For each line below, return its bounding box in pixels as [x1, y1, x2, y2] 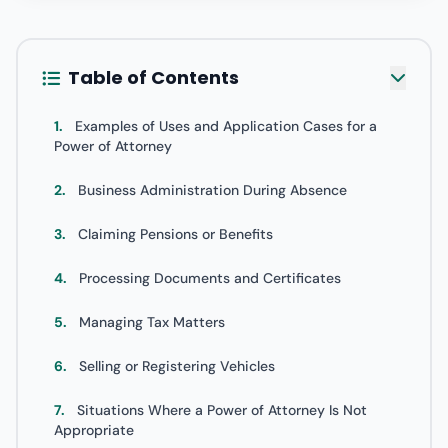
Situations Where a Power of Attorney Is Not [73, 401, 367, 419]
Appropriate [54, 421, 138, 439]
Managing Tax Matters [75, 313, 229, 331]
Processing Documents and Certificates [75, 269, 345, 287]
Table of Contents [68, 65, 239, 90]
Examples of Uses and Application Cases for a [71, 117, 377, 135]
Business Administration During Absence [74, 181, 351, 199]
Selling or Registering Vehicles [75, 357, 279, 375]
